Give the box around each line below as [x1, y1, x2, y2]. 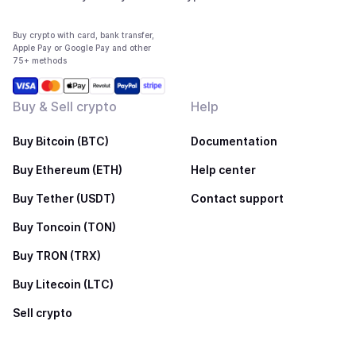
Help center [191, 163, 256, 176]
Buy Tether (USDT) [13, 192, 115, 205]
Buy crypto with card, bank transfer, [13, 30, 154, 40]
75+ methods [13, 56, 67, 65]
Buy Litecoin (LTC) [13, 277, 114, 291]
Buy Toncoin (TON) [13, 220, 116, 234]
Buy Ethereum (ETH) [13, 163, 122, 176]
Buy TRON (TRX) [13, 249, 101, 262]
